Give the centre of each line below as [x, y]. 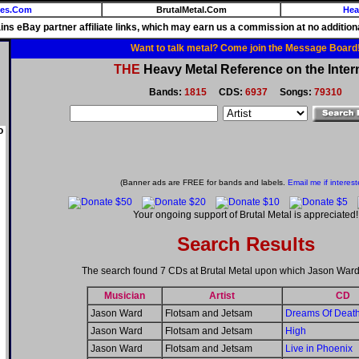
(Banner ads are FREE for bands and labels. [204, 183]
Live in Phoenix [319, 349]
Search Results [246, 244]
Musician [125, 296]
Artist [222, 296]
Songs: [291, 93]
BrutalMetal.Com [191, 10]
